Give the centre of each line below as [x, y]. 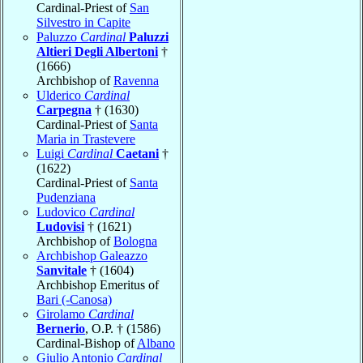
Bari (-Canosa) [74, 299]
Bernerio [61, 328]
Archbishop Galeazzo [92, 255]
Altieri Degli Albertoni [97, 51]
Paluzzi [149, 36]
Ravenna [136, 80]
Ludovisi [60, 226]
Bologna [135, 241]
